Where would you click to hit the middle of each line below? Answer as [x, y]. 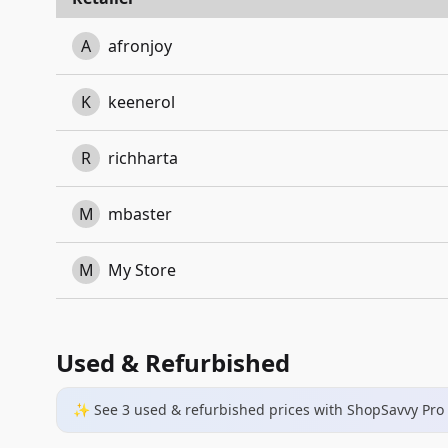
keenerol [141, 102]
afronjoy [140, 46]
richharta [143, 158]
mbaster [140, 214]
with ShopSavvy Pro [377, 409]
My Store [142, 270]
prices [289, 409]
